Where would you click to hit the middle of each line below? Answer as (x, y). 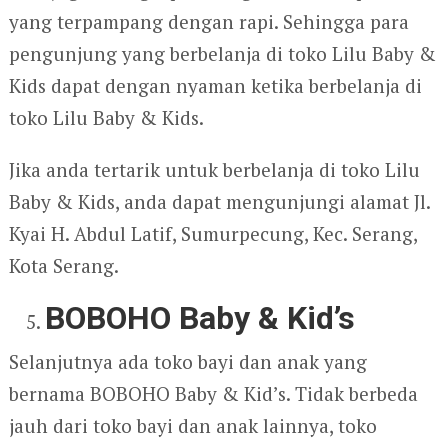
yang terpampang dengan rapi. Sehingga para (208, 21)
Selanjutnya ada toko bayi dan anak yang (187, 361)
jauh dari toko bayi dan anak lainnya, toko (192, 425)
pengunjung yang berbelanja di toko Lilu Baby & (222, 53)
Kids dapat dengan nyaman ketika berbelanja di (215, 85)
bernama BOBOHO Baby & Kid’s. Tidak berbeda (213, 393)
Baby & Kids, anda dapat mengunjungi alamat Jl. (219, 201)
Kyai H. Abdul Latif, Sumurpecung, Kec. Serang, (212, 233)
